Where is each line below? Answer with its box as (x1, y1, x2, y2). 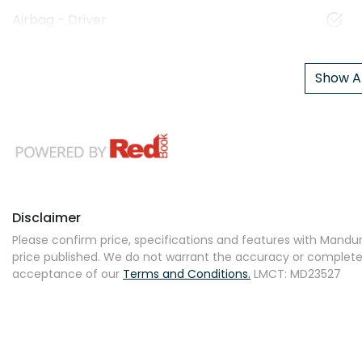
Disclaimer (12, 208, 81, 228)
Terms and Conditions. (123, 266, 250, 283)
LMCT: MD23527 (254, 266, 341, 283)
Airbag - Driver (12, 10, 107, 29)
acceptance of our (12, 266, 120, 283)
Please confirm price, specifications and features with (12, 232, 320, 249)
